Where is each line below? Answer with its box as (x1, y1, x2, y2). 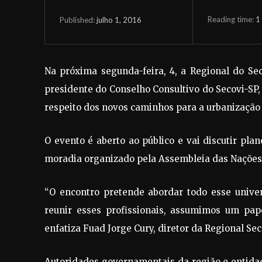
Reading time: (207, 15, 256, 25)
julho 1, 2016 (96, 15, 142, 25)
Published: (60, 15, 95, 25)
